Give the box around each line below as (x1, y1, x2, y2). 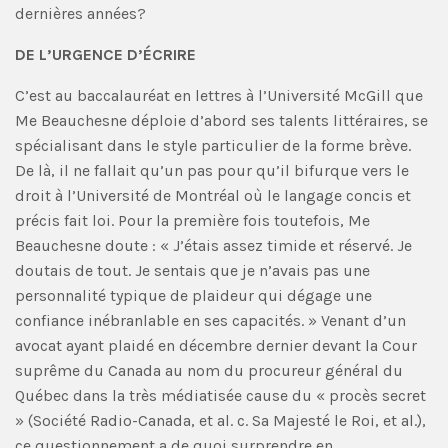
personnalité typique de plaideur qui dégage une (15, 285, 372, 305)
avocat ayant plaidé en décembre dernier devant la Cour (15, 335, 417, 355)
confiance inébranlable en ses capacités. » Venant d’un (15, 310, 406, 330)
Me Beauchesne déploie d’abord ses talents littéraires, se (15, 110, 428, 130)
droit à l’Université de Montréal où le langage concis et (15, 185, 411, 205)
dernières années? (15, 3, 146, 23)
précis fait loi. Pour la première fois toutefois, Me (15, 210, 370, 230)
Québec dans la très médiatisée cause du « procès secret (15, 385, 426, 405)
